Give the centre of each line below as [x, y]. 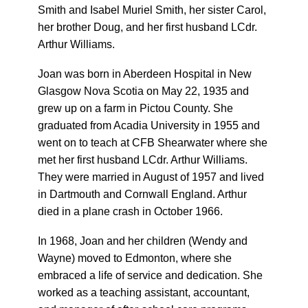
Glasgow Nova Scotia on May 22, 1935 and [143, 91]
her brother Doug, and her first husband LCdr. [147, 27]
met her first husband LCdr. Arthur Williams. [143, 160]
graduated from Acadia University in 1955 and [149, 125]
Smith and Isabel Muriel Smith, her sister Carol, [152, 10]
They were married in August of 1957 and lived [151, 177]
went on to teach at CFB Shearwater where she [153, 143]
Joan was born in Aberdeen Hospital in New [145, 74]
